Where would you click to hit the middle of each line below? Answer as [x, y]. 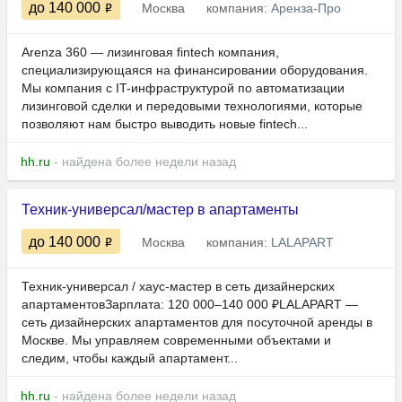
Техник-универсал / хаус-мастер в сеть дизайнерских [178, 287]
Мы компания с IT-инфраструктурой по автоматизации [183, 88]
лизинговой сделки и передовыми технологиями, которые [192, 106]
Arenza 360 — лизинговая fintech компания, [150, 52]
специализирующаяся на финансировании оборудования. [195, 70]
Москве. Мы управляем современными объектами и [176, 341]
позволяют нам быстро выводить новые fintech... [165, 124]
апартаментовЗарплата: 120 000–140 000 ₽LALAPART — [190, 305]
